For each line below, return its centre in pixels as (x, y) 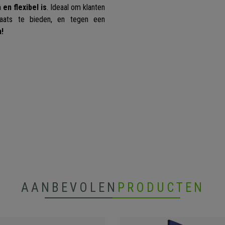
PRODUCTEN (161, 188)
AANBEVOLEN (69, 188)
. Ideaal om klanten (76, 8)
